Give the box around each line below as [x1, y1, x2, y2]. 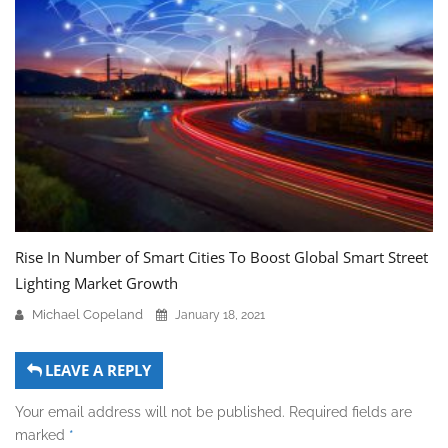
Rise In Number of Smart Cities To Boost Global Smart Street [15, 246, 428, 267]
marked [15, 426, 69, 443]
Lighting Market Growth [15, 272, 178, 293]
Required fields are [289, 403, 412, 420]
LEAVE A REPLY [45, 359, 151, 380]
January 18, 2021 [175, 307, 265, 322]
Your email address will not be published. [15, 403, 285, 420]
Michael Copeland [32, 306, 143, 322]
